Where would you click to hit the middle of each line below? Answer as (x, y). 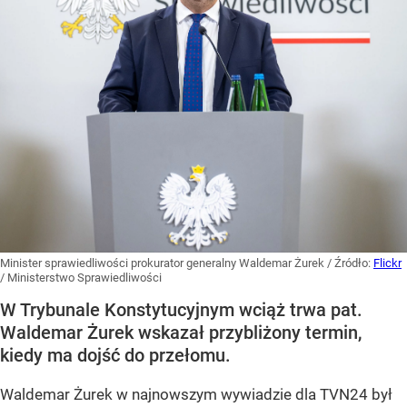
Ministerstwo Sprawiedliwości (84, 278)
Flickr (387, 263)
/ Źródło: (350, 263)
